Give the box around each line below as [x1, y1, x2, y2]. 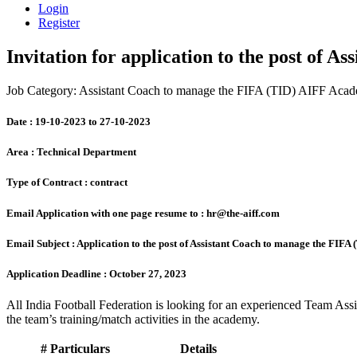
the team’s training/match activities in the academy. [6, 312, 260, 327]
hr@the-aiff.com [204, 206, 280, 219]
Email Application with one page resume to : [6, 206, 204, 219]
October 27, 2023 [107, 267, 186, 280]
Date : [6, 115, 33, 127]
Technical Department [34, 146, 136, 159]
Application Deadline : [6, 267, 107, 280]
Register [38, 16, 80, 29]
